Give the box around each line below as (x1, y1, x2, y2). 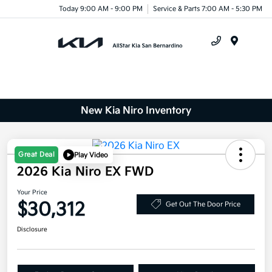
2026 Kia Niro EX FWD (17, 165, 154, 180)
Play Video (74, 151, 108, 159)
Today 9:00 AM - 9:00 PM (59, 4, 143, 13)
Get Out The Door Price (165, 200, 240, 208)
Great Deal (18, 151, 55, 159)
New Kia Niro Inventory (81, 104, 191, 117)
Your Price (17, 189, 47, 197)
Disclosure (17, 226, 47, 234)
